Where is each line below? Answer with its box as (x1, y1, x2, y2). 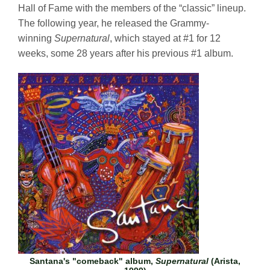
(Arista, (209, 256, 240, 266)
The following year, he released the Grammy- (18, 17, 209, 28)
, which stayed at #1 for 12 (110, 33, 221, 43)
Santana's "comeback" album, (30, 256, 155, 266)
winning (18, 33, 54, 43)
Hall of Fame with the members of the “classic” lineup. (18, 2, 246, 13)
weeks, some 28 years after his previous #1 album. (18, 48, 233, 58)
